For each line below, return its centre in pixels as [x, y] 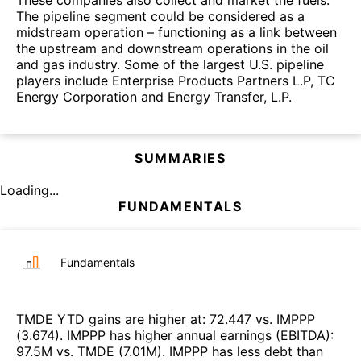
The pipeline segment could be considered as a [160, 17]
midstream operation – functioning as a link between [176, 33]
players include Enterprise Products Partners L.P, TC [176, 81]
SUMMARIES [180, 158]
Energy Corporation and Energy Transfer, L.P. [154, 97]
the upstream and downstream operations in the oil [172, 49]
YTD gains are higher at [128, 320]
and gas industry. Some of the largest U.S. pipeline [170, 65]
